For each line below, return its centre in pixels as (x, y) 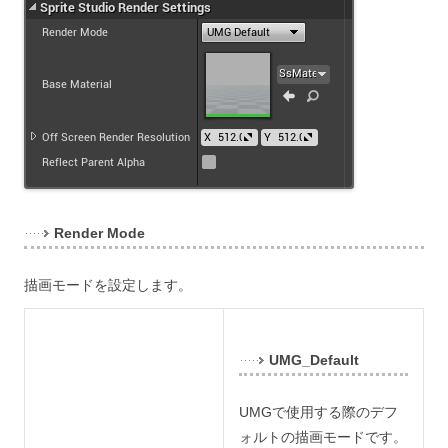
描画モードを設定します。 (108, 285)
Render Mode (99, 233)
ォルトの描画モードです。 (323, 437)
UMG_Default (314, 360)
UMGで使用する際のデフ (318, 412)
